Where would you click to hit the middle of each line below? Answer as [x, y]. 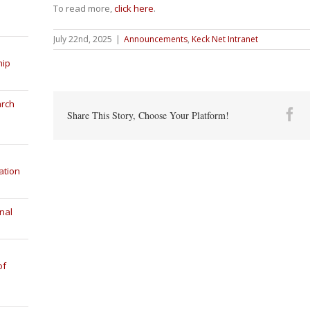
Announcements [155, 39]
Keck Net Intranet [225, 39]
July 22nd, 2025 [82, 39]
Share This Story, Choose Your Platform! [148, 115]
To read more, [83, 8]
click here [134, 8]
